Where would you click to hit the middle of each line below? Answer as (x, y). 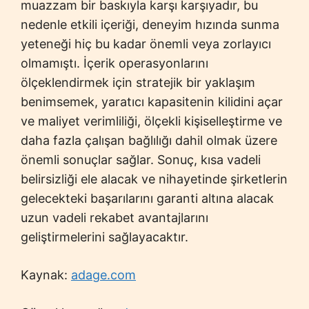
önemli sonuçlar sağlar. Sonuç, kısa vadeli (141, 159)
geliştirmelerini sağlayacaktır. (104, 237)
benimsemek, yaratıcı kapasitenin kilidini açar (152, 101)
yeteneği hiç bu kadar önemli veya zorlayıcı (146, 43)
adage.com (103, 275)
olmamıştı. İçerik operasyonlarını (114, 63)
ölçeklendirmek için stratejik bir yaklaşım (138, 82)
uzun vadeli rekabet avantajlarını (114, 217)
